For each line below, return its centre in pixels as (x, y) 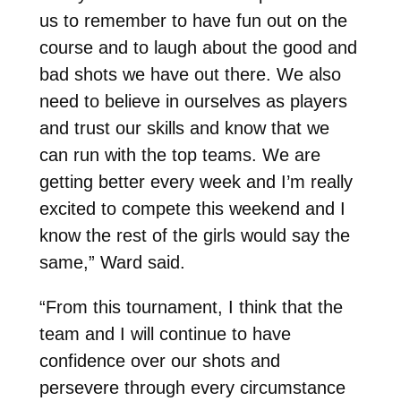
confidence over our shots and (159, 360)
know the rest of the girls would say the (194, 235)
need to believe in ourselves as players (193, 101)
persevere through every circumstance (192, 387)
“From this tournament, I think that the (191, 307)
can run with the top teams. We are (179, 154)
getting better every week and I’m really (196, 181)
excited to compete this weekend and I (192, 208)
